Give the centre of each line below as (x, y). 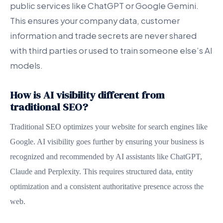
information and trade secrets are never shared (103, 36)
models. (26, 65)
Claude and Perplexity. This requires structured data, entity (102, 171)
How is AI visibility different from (87, 95)
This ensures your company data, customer (95, 21)
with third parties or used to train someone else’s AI (111, 51)
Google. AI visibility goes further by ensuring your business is (107, 142)
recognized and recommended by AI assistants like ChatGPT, (106, 157)
